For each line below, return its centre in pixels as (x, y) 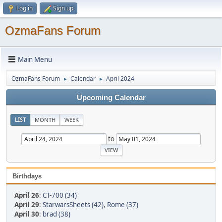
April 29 (27, 204)
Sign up (63, 8)
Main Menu (35, 59)
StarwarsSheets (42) (73, 204)
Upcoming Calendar (111, 98)
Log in (25, 8)
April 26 (27, 195)
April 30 (27, 214)
